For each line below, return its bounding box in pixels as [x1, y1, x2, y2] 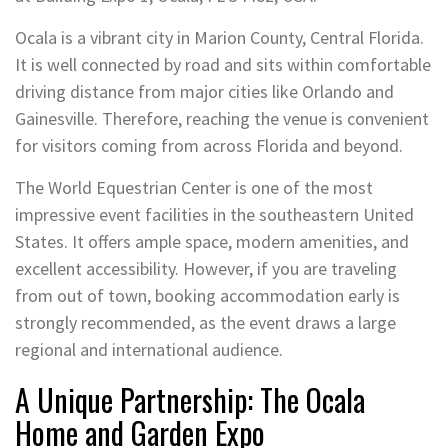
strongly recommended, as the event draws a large [15, 310, 396, 334]
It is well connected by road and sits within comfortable [15, 52, 431, 76]
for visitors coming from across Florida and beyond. [15, 133, 403, 157]
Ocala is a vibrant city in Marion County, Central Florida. [15, 25, 424, 49]
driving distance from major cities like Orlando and [15, 79, 394, 103]
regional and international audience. [15, 337, 283, 361]
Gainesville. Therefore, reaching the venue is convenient [15, 106, 429, 130]
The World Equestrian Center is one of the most [15, 175, 373, 199]
